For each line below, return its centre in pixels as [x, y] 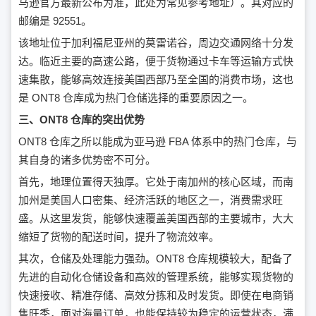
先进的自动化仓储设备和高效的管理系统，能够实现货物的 [156, 277]
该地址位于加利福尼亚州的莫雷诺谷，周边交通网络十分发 [156, 43]
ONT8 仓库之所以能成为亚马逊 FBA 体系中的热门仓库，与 [158, 142]
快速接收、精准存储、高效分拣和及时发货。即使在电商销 [156, 296]
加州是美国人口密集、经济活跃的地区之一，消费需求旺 [151, 200]
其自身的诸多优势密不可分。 [87, 160]
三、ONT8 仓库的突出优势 [81, 120]
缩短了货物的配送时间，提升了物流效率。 [119, 237]
